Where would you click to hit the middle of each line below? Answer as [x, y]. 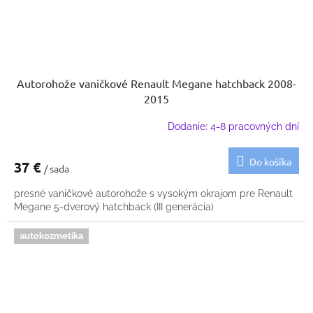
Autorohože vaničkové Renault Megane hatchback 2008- [156, 83]
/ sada [57, 168]
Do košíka [270, 161]
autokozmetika [51, 235]
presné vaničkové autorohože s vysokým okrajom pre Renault [153, 193]
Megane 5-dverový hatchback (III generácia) [114, 206]
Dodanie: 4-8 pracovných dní [233, 127]
